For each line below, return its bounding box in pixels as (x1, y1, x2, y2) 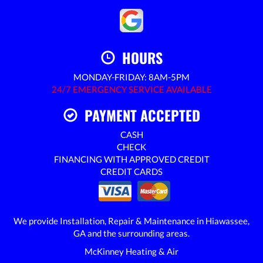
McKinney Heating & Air (85, 245, 178, 257)
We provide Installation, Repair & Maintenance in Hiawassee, (14, 215, 249, 226)
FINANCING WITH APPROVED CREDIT (53, 153, 210, 164)
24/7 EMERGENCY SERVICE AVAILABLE (51, 83, 212, 95)
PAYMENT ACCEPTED (77, 104, 200, 126)
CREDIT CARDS (100, 166, 163, 177)
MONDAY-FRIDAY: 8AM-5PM (73, 71, 190, 82)
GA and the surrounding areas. (73, 227, 190, 238)
